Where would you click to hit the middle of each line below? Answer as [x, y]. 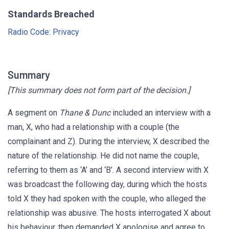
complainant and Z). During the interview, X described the [109, 141]
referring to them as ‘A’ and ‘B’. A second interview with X [108, 170]
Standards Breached [51, 14]
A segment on [33, 113]
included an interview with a [161, 113]
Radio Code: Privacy [43, 32]
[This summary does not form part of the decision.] [99, 90]
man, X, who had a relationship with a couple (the [94, 127]
